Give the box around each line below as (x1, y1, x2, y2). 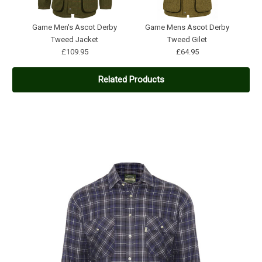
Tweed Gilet (167, 35, 208, 44)
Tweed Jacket (51, 35, 99, 44)
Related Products (98, 74, 164, 85)
